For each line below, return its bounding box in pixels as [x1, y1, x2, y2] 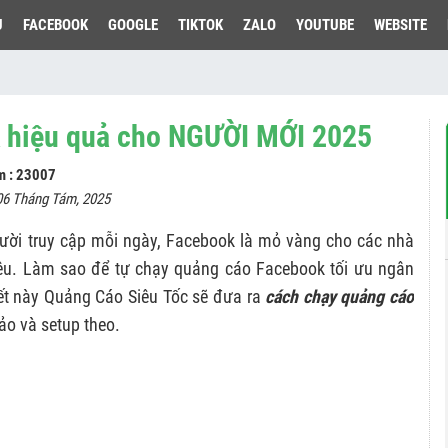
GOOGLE [108, 16, 158, 34]
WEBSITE [374, 16, 427, 34]
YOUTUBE [296, 16, 354, 34]
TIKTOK [178, 16, 223, 34]
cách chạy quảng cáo [265, 286, 414, 307]
